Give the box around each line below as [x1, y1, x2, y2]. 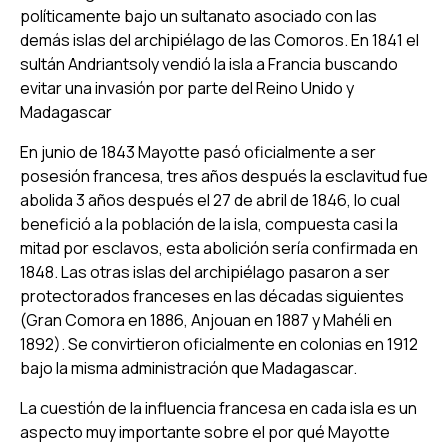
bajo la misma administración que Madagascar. [20, 356, 357, 379]
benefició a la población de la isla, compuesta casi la [20, 212, 398, 235]
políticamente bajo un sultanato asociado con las [20, 4, 377, 27]
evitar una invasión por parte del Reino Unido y [20, 76, 354, 99]
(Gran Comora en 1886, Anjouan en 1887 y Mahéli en [20, 308, 392, 331]
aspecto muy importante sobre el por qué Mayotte [20, 420, 390, 443]
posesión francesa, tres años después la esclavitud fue [20, 164, 428, 187]
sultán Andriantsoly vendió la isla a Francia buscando [20, 52, 398, 75]
